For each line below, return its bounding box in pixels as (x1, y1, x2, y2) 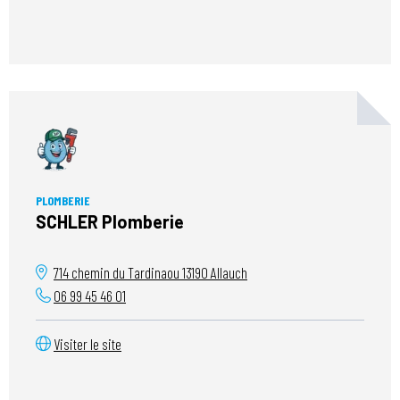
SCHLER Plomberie (36, 211, 184, 233)
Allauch (208, 263, 247, 282)
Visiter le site (54, 335, 121, 354)
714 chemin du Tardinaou (54, 263, 182, 282)
